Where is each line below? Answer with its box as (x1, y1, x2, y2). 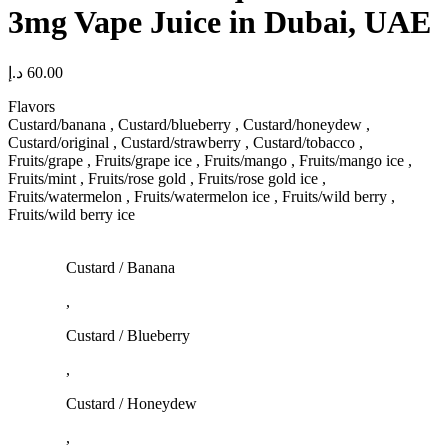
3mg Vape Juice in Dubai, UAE (8, 4, 431, 41)
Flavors (8, 97, 55, 115)
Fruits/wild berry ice (8, 205, 135, 223)
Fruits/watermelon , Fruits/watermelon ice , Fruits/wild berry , (8, 187, 395, 205)
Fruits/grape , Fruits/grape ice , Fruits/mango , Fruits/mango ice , (8, 151, 412, 169)
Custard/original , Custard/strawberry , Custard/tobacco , (8, 133, 363, 151)
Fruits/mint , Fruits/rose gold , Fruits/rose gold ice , (8, 169, 326, 187)
